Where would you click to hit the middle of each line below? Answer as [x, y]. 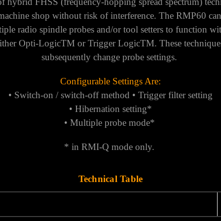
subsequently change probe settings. [109, 57]
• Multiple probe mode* [109, 123]
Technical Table [110, 179]
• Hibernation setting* [110, 109]
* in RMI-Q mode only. [109, 147]
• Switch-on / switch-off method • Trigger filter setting [110, 95]
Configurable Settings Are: [110, 81]
